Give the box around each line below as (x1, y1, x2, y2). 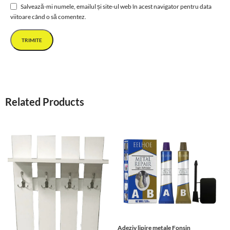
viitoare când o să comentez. (10, 13, 86, 21)
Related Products (5, 95, 84, 108)
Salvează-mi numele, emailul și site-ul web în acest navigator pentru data (21, 2, 212, 10)
